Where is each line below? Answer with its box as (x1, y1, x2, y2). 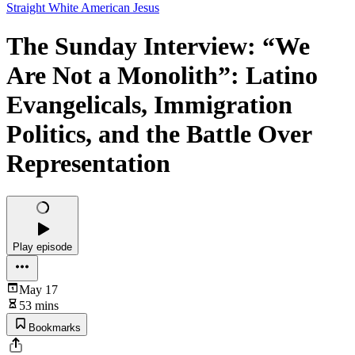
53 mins (19, 298, 59, 312)
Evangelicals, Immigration (6, 90, 292, 120)
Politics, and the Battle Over (6, 120, 311, 149)
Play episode (13, 240, 72, 253)
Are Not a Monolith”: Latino (6, 61, 318, 90)
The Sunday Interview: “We (6, 32, 310, 61)
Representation (6, 149, 170, 178)
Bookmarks (29, 321, 81, 334)
